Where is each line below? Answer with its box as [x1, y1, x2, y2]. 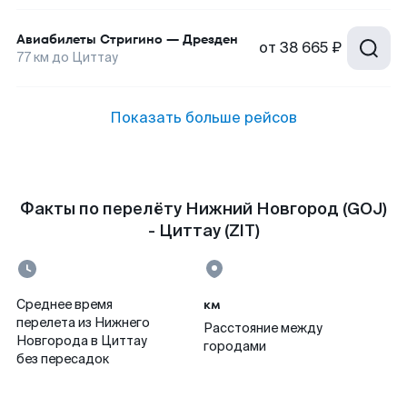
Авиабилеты [16, 30, 96, 48]
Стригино [100, 30, 163, 48]
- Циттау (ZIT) [147, 220, 260, 242]
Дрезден [183, 30, 238, 48]
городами [203, 338, 266, 354]
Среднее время [16, 296, 113, 313]
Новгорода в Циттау [16, 333, 147, 349]
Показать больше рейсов [110, 108, 297, 127]
